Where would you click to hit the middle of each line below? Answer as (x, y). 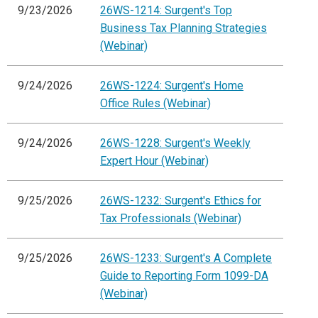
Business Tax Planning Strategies (183, 28)
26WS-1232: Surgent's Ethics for (181, 201)
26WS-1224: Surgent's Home (172, 86)
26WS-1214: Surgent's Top (166, 11)
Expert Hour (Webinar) (154, 161)
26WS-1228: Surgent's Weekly (175, 143)
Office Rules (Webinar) (155, 104)
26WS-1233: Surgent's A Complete (186, 258)
